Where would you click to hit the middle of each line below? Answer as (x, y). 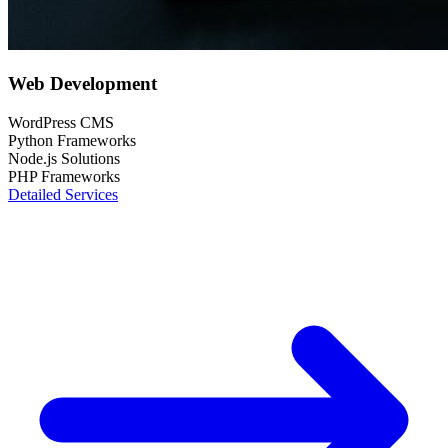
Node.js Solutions (64, 158)
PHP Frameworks (64, 176)
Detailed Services (63, 194)
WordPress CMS (61, 122)
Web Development (82, 83)
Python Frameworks (72, 140)
